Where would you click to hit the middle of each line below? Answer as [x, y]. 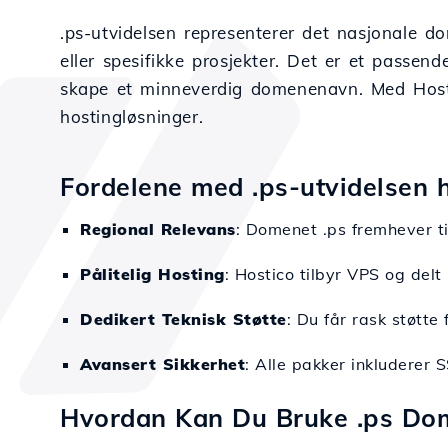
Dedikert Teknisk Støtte [183, 319]
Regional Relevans [158, 229]
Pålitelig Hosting [152, 274]
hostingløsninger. [132, 116]
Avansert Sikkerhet [162, 364]
